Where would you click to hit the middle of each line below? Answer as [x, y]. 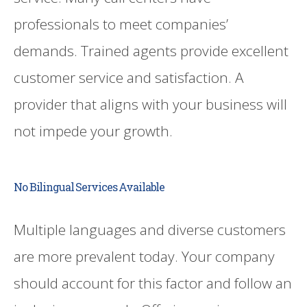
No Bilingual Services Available [89, 187]
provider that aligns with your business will [150, 104]
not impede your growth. [93, 131]
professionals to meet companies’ [121, 24]
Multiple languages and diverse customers [150, 230]
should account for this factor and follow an [153, 283]
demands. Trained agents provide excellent [151, 50]
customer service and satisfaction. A [128, 77]
